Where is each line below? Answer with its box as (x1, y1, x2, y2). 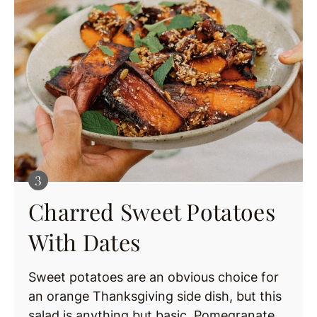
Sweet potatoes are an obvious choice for (28, 270, 279, 285)
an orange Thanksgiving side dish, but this (28, 289, 282, 304)
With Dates (28, 226, 141, 258)
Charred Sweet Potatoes (28, 196, 276, 227)
